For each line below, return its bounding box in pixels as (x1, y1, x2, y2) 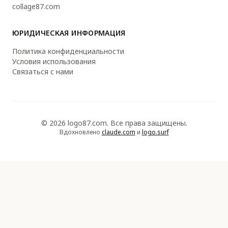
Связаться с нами (12, 67, 73, 77)
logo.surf (141, 128, 169, 137)
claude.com (101, 128, 135, 137)
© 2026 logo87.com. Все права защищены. (41, 118, 187, 128)
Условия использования (12, 56, 96, 67)
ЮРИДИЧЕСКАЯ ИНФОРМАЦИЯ (12, 28, 126, 38)
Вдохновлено (59, 128, 102, 137)
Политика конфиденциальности (12, 46, 124, 56)
